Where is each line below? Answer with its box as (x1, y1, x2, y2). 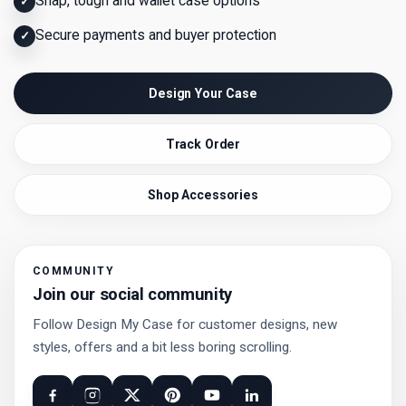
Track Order (165, 136, 241, 151)
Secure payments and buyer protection (35, 26, 276, 44)
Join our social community (33, 285, 232, 304)
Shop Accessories (148, 187, 258, 202)
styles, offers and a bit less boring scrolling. (33, 339, 292, 356)
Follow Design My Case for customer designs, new (33, 316, 337, 333)
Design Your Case (149, 85, 257, 101)
